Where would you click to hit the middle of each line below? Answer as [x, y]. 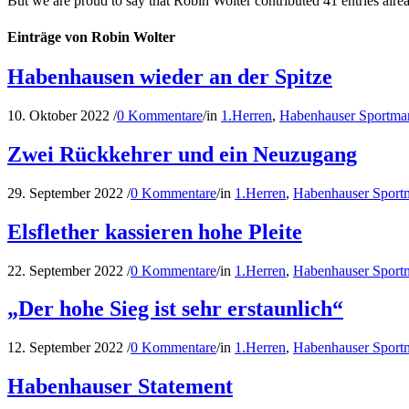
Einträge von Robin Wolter [91, 37]
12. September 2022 [65, 348]
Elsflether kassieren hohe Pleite [155, 231]
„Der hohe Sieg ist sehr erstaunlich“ [175, 309]
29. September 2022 [65, 193]
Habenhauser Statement [120, 387]
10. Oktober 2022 [58, 115]
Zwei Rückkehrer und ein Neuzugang [182, 154]
